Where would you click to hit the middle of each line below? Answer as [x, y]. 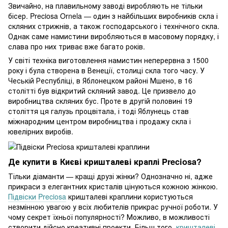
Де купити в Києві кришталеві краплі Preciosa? [105, 162]
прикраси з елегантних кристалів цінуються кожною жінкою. [113, 187]
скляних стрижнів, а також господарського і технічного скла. [114, 26]
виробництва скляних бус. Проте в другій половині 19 [100, 101]
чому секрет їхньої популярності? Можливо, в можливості [109, 217]
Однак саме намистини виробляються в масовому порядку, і [113, 36]
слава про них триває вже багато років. [77, 47]
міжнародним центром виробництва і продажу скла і [99, 121]
